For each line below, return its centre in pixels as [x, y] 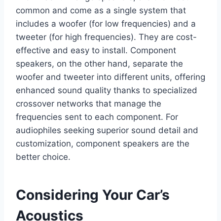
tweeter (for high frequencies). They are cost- [106, 37]
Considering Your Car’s [93, 195]
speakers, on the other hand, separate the [99, 64]
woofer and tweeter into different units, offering [110, 77]
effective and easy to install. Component [96, 51]
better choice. [43, 157]
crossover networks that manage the [89, 104]
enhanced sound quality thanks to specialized [107, 91]
